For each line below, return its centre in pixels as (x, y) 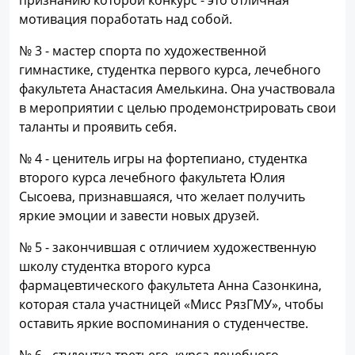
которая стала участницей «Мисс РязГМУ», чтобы (171, 304)
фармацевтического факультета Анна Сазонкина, (170, 285)
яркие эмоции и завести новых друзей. (139, 216)
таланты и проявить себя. (98, 127)
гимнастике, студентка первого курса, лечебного (170, 70)
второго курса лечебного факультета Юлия (152, 177)
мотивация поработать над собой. (126, 19)
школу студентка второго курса (115, 266)
